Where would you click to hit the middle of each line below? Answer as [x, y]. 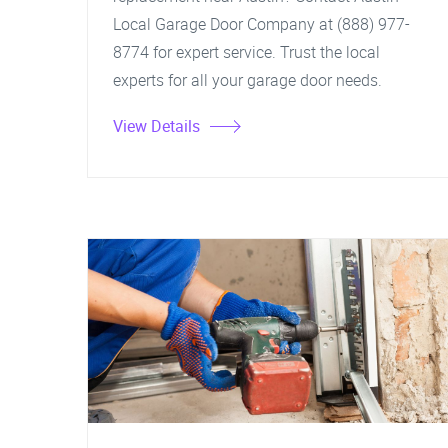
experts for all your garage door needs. [247, 80]
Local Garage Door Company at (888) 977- [261, 24]
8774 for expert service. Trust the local [246, 52]
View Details [156, 126]
